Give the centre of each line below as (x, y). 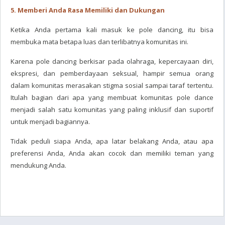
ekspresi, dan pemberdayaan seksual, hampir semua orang (112, 73)
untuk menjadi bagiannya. (50, 122)
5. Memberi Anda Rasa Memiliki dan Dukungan (88, 10)
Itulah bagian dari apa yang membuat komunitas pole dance (112, 97)
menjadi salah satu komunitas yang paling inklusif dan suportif (112, 109)
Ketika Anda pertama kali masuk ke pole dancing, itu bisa (112, 30)
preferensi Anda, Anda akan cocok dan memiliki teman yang (112, 153)
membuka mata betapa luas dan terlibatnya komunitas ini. (99, 42)
